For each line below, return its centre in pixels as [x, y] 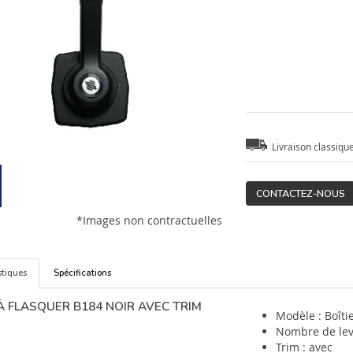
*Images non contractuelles [150, 220]
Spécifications [82, 273]
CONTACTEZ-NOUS [301, 193]
